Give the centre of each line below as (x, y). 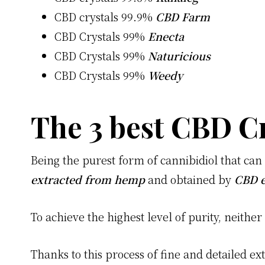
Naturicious (179, 56)
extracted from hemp (88, 180)
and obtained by (190, 180)
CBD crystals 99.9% (105, 17)
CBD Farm (183, 17)
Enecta (166, 36)
